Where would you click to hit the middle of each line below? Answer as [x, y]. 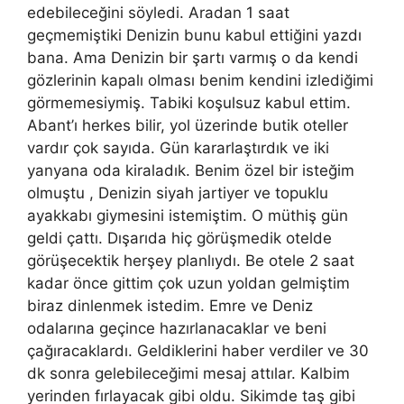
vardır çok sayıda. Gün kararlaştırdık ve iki [178, 148]
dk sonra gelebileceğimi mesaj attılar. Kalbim [188, 373]
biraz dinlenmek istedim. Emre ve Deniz [170, 306]
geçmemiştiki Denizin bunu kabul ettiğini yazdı [194, 35]
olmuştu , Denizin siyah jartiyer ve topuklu [178, 193]
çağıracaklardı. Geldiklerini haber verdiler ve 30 [198, 351]
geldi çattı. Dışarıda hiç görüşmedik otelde [179, 238]
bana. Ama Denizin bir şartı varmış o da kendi [193, 58]
